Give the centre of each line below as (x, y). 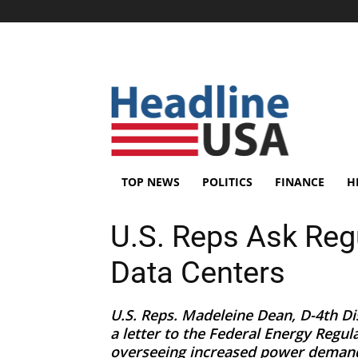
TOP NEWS (151, 182)
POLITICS (227, 182)
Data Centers (198, 272)
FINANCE (300, 182)
